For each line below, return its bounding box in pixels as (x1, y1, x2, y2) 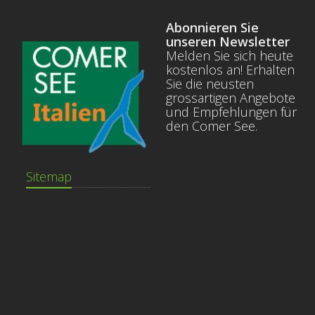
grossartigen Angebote (166, 89, 295, 107)
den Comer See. (166, 117, 257, 135)
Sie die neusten (166, 75, 254, 93)
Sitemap (26, 168, 72, 186)
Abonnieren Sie (166, 19, 259, 37)
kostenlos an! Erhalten (166, 61, 295, 79)
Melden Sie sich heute (166, 47, 293, 65)
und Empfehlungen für (166, 103, 297, 121)
